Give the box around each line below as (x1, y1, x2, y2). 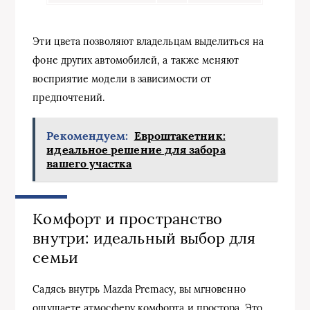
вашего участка (46, 156, 132, 171)
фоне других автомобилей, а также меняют (33, 54, 239, 67)
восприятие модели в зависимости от (33, 73, 212, 86)
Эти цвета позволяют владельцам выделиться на (33, 35, 264, 48)
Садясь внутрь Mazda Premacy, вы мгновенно (33, 282, 246, 295)
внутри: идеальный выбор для (33, 228, 256, 248)
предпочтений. (33, 91, 105, 104)
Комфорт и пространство (33, 209, 223, 229)
